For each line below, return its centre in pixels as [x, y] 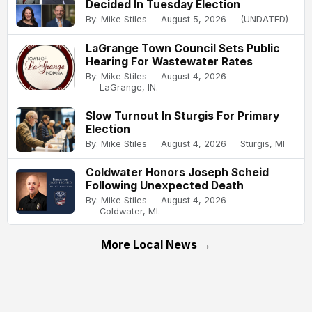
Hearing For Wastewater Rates [169, 61]
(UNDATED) [264, 19]
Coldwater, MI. [130, 211]
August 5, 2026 [194, 19]
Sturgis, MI [263, 143]
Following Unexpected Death [165, 185]
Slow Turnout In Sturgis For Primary [182, 116]
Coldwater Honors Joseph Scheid [177, 172]
